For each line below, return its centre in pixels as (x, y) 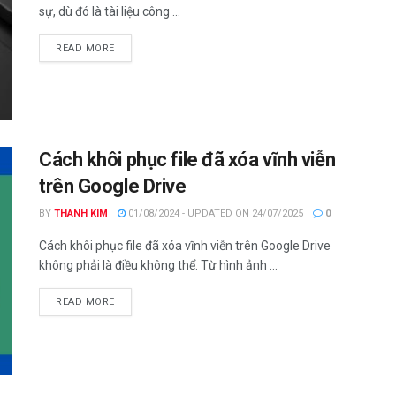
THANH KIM (81, 214)
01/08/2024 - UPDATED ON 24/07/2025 (214, 214)
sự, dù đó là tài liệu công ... (110, 11)
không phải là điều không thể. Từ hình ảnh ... (158, 266)
